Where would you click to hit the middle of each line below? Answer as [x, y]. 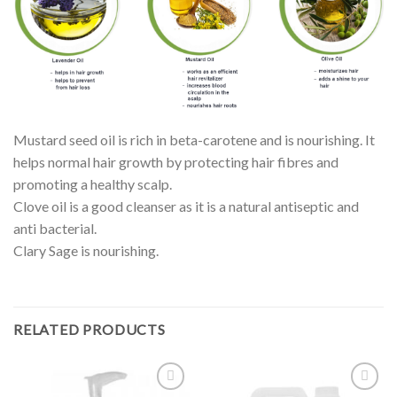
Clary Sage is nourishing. [86, 251]
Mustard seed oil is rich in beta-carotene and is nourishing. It [194, 140]
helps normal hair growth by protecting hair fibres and [176, 162]
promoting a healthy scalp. [93, 184]
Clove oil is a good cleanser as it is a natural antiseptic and [186, 206]
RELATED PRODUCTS [90, 330]
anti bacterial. [55, 229]
